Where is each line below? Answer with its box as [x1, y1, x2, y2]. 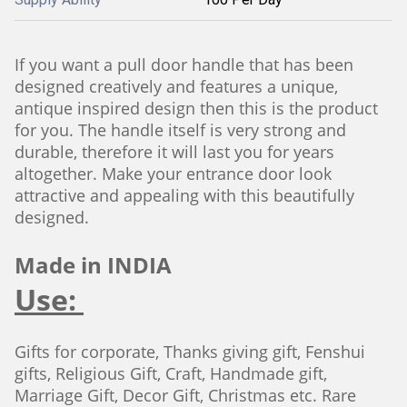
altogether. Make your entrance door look [15, 163, 332, 184]
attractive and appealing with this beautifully [15, 184, 354, 206]
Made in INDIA [15, 250, 172, 280]
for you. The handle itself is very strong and [15, 119, 346, 141]
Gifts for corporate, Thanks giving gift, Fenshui [15, 341, 365, 362]
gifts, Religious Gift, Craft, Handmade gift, [15, 362, 327, 384]
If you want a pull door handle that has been [15, 54, 353, 75]
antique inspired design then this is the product [15, 97, 378, 119]
